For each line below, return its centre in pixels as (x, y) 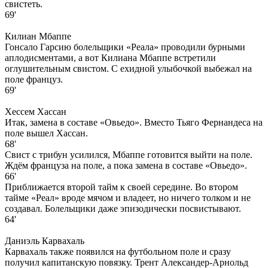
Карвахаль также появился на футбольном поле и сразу (118, 251)
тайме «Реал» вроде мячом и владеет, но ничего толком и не (128, 197)
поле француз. (34, 79)
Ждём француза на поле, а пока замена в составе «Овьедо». (126, 165)
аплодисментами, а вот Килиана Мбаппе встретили (110, 57)
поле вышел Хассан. (46, 133)
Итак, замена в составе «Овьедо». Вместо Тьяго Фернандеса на (134, 122)
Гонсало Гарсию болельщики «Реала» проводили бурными (125, 47)
